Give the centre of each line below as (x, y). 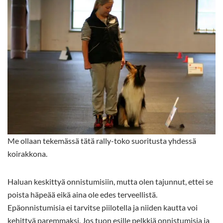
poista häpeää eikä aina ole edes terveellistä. (82, 195)
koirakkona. (27, 154)
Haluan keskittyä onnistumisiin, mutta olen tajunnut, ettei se (110, 182)
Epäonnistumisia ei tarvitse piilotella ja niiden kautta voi (103, 208)
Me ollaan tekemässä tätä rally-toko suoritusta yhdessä (102, 141)
